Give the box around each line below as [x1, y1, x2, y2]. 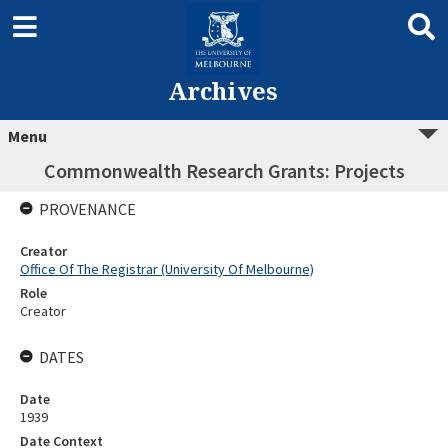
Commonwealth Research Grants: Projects [43, 158, 405, 183]
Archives [167, 74, 278, 107]
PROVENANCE [39, 199, 136, 219]
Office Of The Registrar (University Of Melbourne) [20, 260, 314, 278]
